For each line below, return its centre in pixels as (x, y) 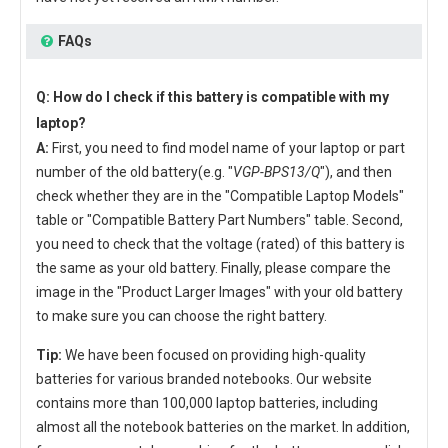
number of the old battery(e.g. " (134, 171)
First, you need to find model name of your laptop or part (228, 147)
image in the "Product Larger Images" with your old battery (219, 291)
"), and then (356, 171)
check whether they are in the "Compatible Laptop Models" (220, 195)
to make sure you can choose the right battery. (181, 315)
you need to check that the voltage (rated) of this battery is (220, 243)
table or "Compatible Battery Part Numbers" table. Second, (219, 219)
